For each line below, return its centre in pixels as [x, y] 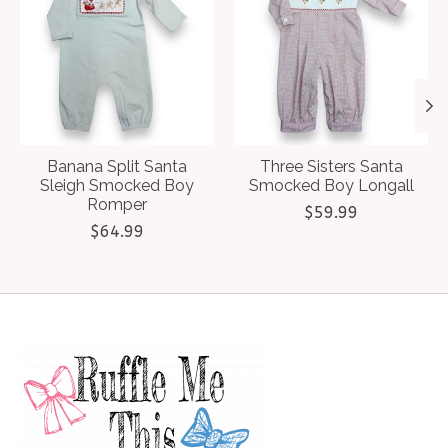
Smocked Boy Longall [331, 186]
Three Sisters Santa [331, 167]
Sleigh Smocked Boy [117, 186]
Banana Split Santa [117, 167]
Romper [117, 205]
